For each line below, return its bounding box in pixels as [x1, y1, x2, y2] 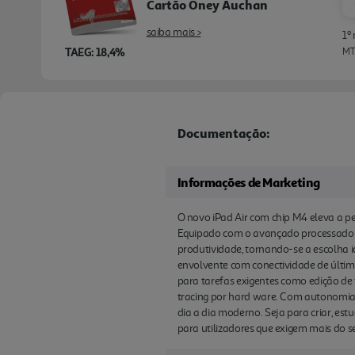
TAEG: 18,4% [64, 44, 124, 59]
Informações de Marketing [177, 174, 320, 190]
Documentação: [177, 124, 270, 141]
